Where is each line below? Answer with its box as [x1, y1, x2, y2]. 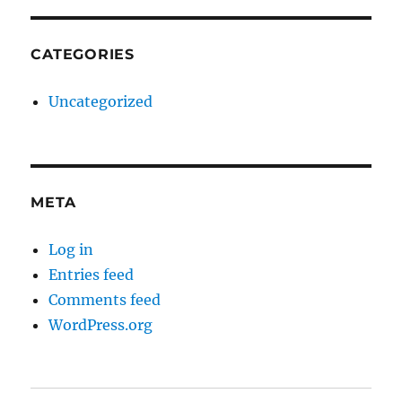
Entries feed [48, 266, 135, 284]
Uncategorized [48, 92, 153, 111]
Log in [48, 240, 94, 259]
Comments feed [48, 291, 162, 310]
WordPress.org [48, 316, 153, 335]
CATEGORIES [31, 46, 135, 64]
